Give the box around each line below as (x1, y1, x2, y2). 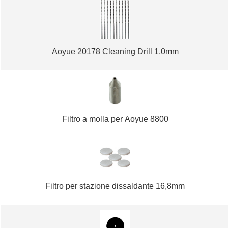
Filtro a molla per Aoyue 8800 (62, 115, 168, 124)
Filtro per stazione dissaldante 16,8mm (45, 182, 185, 191)
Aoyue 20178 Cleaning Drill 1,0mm (51, 47, 179, 56)
